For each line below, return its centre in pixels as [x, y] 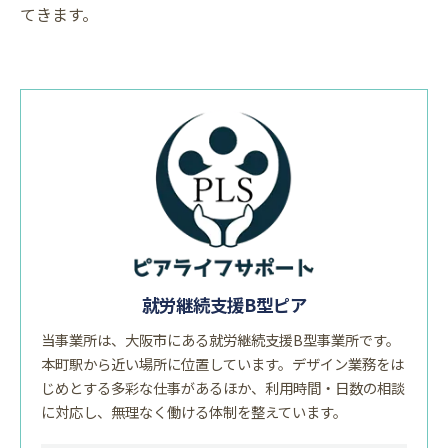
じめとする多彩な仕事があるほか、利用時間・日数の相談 [223, 388]
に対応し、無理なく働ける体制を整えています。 [194, 412]
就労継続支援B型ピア [224, 305]
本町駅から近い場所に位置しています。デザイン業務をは [222, 364]
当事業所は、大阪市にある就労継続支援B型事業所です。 [220, 340]
